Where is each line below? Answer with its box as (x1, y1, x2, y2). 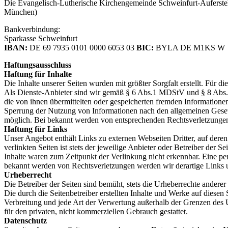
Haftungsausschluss (4, 61, 71, 70)
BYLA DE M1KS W (154, 43, 225, 52)
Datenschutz (4, 216, 47, 225)
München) (4, 8, 37, 17)
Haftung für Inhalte (4, 70, 72, 79)
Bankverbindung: (4, 25, 60, 34)
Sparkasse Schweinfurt (4, 34, 77, 43)
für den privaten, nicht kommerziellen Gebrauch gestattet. (4, 207, 188, 216)
